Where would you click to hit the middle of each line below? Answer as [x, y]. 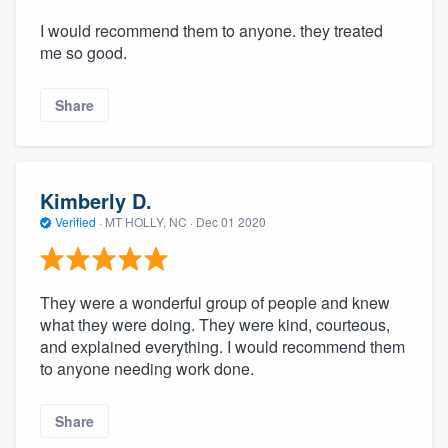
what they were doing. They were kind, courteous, [215, 324]
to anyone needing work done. [147, 368]
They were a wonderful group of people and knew [215, 302]
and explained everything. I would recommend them [222, 346]
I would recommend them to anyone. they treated [211, 30]
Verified [75, 222]
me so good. [83, 52]
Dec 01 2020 [231, 222]
